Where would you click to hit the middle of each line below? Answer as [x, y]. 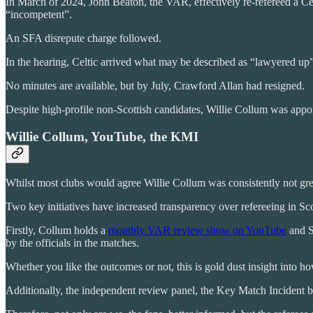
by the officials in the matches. [72, 242]
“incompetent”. [39, 15]
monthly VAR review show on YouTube [197, 230]
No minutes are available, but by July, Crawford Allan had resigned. [155, 86]
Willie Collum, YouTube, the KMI [102, 136]
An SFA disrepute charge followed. [83, 38]
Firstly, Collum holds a [57, 230]
